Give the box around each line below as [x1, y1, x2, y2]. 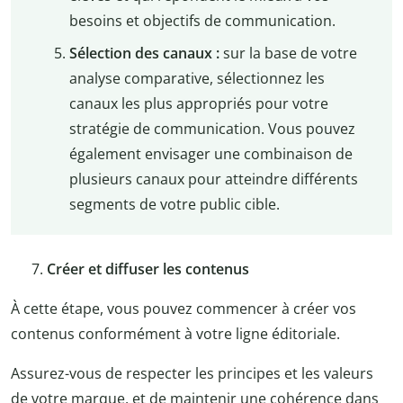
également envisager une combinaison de [68, 143, 353, 164]
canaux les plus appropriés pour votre [68, 93, 328, 113]
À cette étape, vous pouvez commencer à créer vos [11, 299, 356, 319]
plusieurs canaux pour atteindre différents [68, 168, 358, 189]
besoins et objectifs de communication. [68, 10, 336, 31]
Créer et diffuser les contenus [47, 259, 253, 280]
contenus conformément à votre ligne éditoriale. [11, 324, 340, 345]
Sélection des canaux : [68, 42, 219, 63]
